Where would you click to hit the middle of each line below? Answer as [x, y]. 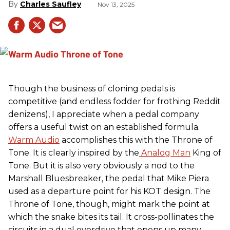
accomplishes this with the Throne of [136, 140]
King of [206, 153]
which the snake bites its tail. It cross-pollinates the [111, 217]
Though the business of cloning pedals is [92, 89]
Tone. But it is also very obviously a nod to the [101, 166]
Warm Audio [34, 140]
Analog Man [166, 153]
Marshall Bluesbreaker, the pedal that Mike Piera [109, 179]
